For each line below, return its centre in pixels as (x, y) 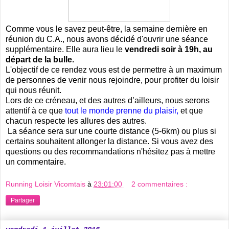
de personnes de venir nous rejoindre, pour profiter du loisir (112, 80)
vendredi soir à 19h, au (169, 50)
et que (191, 111)
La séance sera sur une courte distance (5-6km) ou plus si (111, 131)
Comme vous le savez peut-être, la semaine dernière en (107, 29)
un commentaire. (36, 162)
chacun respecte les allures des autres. (76, 121)
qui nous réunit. (33, 90)
